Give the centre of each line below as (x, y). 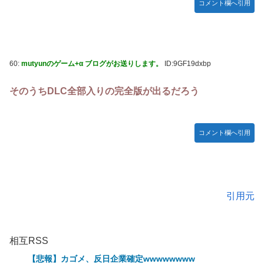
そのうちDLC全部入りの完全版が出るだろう (104, 91)
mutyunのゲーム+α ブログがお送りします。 (92, 64)
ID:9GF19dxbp (187, 64)
